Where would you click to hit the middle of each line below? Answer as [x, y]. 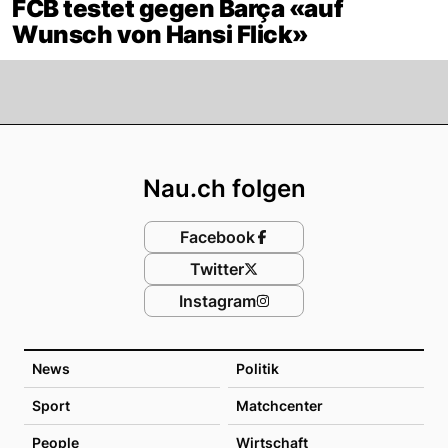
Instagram [217, 300]
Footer [272, 143]
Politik [257, 368]
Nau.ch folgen [224, 188]
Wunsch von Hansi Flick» [160, 34]
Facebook [217, 236]
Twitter [217, 268]
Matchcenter [279, 405]
